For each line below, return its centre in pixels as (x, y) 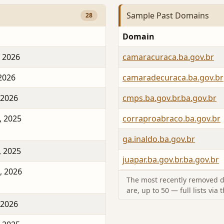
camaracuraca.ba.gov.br (168, 57)
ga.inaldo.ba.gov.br (159, 139)
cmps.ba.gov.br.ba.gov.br (169, 98)
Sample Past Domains (168, 15)
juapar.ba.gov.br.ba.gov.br (171, 160)
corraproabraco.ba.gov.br (171, 119)
